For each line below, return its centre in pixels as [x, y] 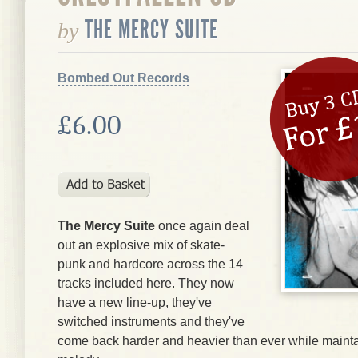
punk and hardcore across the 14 [150, 264]
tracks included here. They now [146, 283]
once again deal [202, 226]
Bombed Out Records [123, 78]
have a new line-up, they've [135, 302]
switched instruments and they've [151, 322]
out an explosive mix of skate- [141, 245]
